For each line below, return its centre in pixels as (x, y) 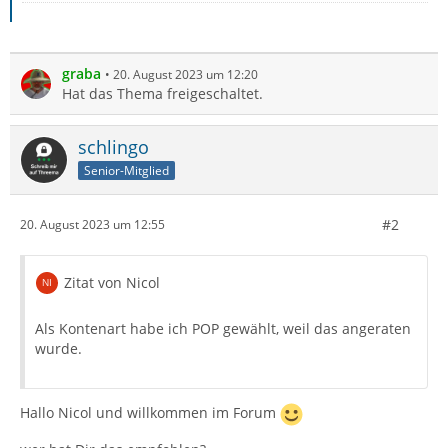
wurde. (58, 348)
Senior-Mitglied (126, 170)
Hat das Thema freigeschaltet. (162, 93)
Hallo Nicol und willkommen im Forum (150, 412)
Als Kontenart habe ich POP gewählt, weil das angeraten (223, 328)
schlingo (113, 146)
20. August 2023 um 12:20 (185, 74)
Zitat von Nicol (112, 282)
